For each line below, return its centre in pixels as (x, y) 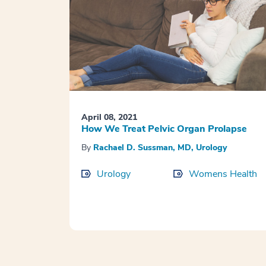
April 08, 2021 (109, 118)
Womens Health (223, 174)
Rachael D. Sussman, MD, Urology (160, 148)
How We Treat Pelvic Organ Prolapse (164, 129)
